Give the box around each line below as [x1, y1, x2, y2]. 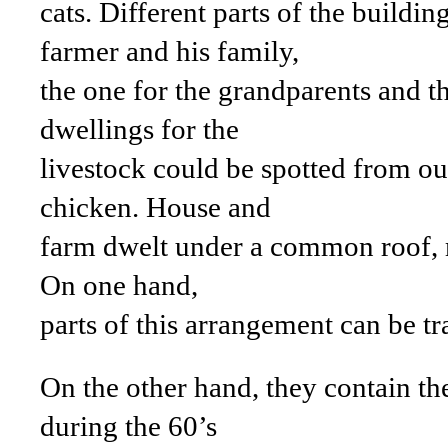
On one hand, [40, 269, 198, 301]
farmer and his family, [40, 35, 299, 67]
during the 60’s [40, 410, 217, 442]
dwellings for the [40, 113, 239, 145]
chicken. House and [40, 191, 271, 223]
